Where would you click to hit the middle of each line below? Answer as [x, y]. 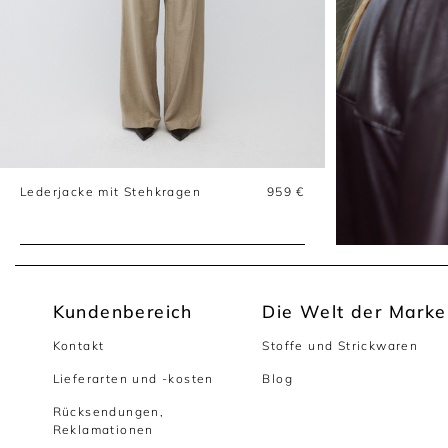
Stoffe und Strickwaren [340, 346]
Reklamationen [103, 430]
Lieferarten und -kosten [133, 379]
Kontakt [78, 346]
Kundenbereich [122, 311]
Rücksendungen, [108, 412]
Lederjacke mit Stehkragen [110, 192]
